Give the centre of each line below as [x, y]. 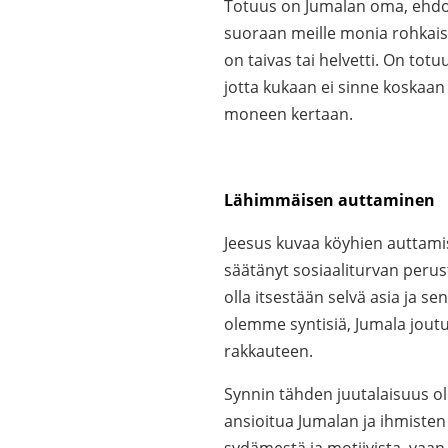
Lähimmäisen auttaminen [329, 200]
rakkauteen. [268, 351]
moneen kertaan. [288, 114]
